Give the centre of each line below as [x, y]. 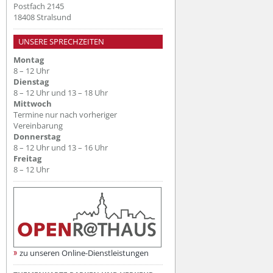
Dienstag [31, 81]
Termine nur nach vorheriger [65, 114]
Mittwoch [33, 103]
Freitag [27, 158]
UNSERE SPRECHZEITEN [61, 42]
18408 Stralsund [42, 17]
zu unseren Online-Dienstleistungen [84, 253]
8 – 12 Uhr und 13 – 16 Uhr [61, 147]
